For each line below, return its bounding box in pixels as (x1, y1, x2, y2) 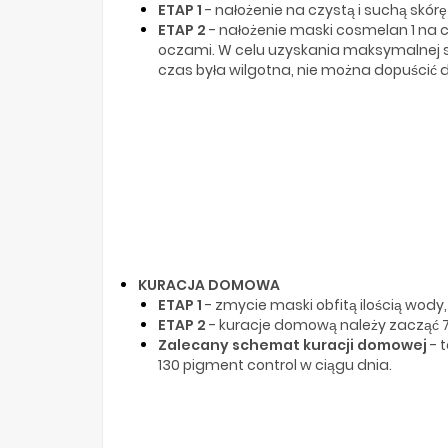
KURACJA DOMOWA (138, 274, 280, 295)
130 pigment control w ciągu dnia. (158, 354, 392, 375)
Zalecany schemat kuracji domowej (158, 334, 427, 355)
